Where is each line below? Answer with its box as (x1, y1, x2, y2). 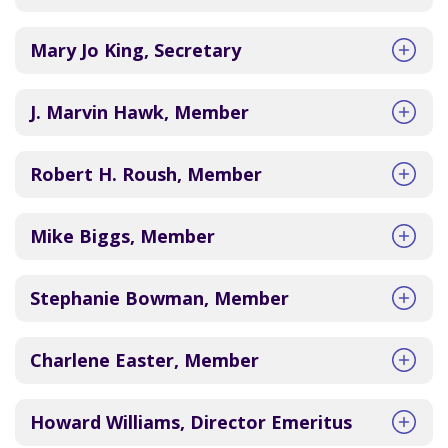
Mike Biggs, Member (30, 224, 215, 248)
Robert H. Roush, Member (30, 162, 262, 186)
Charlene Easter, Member (30, 348, 259, 372)
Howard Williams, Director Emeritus (30, 410, 352, 434)
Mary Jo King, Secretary (30, 38, 241, 62)
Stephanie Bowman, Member (30, 286, 289, 310)
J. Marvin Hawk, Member (30, 100, 249, 124)
